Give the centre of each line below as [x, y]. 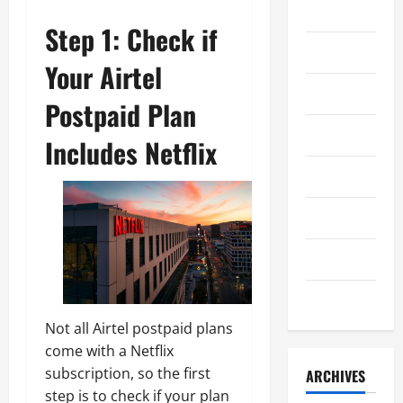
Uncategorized [347, 260]
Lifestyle [331, 53]
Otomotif [331, 135]
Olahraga [331, 94]
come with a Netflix [109, 350]
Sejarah [327, 177]
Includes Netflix [131, 152]
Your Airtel [103, 76]
